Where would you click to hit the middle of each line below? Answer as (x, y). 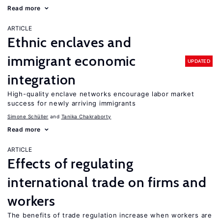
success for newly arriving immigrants (72, 103)
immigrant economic (72, 61)
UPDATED (199, 61)
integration (42, 80)
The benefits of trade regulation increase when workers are (110, 215)
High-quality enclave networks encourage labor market (101, 94)
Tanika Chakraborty (86, 116)
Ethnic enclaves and (69, 42)
